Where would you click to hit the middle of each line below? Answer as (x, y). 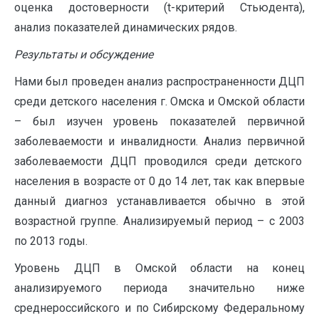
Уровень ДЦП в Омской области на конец (159, 268)
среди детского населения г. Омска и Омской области (159, 101)
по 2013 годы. (51, 241)
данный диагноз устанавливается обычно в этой (159, 201)
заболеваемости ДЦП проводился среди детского (159, 161)
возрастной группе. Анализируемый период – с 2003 (159, 221)
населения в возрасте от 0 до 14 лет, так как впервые (159, 181)
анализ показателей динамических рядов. (126, 27)
